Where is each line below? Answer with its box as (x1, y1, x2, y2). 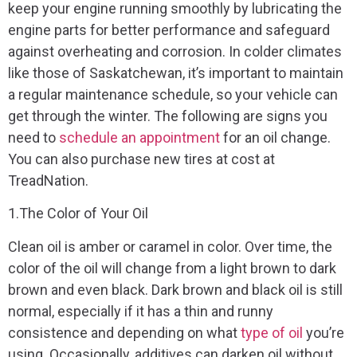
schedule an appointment (59, 129, 220, 147)
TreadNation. (8, 172, 88, 190)
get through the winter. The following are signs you (8, 108, 328, 125)
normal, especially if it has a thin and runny (8, 302, 273, 320)
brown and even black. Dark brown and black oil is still (8, 280, 343, 298)
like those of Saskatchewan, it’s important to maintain (8, 65, 343, 82)
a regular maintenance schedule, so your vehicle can (8, 86, 338, 104)
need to (8, 129, 59, 147)
